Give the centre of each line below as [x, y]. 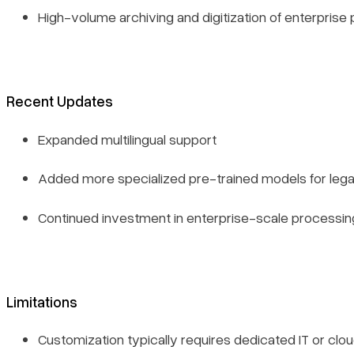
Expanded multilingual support [127, 139]
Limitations [42, 301]
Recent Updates [60, 101]
